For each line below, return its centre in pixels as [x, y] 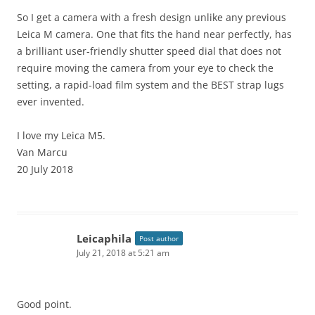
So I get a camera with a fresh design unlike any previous [152, 18]
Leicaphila [104, 239]
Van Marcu [42, 153]
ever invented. [51, 102]
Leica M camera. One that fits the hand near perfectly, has [154, 34]
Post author [159, 239]
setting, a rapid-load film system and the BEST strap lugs [150, 85]
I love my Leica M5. [61, 136]
